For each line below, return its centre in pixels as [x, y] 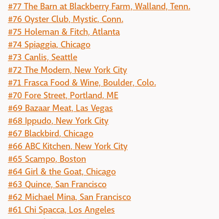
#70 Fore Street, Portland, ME [63, 96]
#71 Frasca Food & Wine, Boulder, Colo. [82, 83]
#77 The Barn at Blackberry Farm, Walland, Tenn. [99, 7]
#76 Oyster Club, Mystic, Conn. [66, 19]
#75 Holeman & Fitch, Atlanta [64, 32]
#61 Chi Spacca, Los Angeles [61, 210]
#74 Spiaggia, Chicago [49, 45]
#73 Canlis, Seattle [43, 57]
